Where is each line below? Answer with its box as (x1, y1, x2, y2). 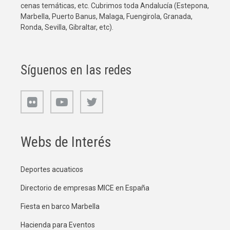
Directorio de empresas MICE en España (21, 183, 149, 192)
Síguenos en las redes (21, 62, 131, 78)
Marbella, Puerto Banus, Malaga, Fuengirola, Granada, (21, 12, 193, 21)
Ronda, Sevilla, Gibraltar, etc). (21, 23, 115, 31)
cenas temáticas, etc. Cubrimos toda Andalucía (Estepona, (21, 1, 209, 10)
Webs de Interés (21, 133, 111, 150)
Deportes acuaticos (21, 165, 83, 174)
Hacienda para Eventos (21, 220, 95, 229)
